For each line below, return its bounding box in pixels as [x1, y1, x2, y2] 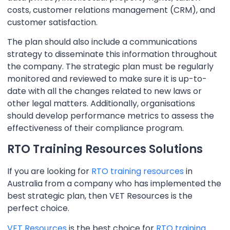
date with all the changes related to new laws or [7, 85, 202, 97]
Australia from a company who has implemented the [7, 178, 221, 190]
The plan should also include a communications [7, 35, 197, 48]
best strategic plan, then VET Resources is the [7, 190, 193, 202]
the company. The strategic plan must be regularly [7, 60, 214, 72]
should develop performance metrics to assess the [7, 109, 214, 122]
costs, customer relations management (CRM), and [7, 4, 215, 16]
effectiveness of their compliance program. [7, 122, 184, 134]
